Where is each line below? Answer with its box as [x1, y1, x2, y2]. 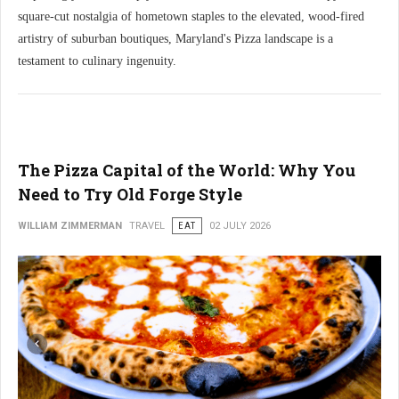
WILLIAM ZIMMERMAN [18, 220, 122, 232]
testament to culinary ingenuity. [18, 54, 176, 68]
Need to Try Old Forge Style [18, 183, 242, 205]
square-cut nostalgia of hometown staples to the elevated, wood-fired [18, 10, 364, 23]
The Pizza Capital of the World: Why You [18, 159, 355, 181]
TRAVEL [129, 220, 165, 232]
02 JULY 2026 [209, 220, 271, 232]
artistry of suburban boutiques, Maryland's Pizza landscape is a [18, 32, 333, 45]
